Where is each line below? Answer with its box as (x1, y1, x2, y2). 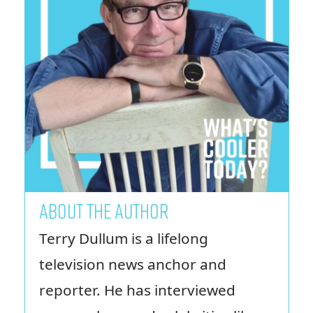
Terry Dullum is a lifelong (38, 228, 208, 248)
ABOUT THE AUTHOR (38, 196, 169, 224)
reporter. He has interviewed (38, 279, 235, 300)
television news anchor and (38, 254, 226, 274)
